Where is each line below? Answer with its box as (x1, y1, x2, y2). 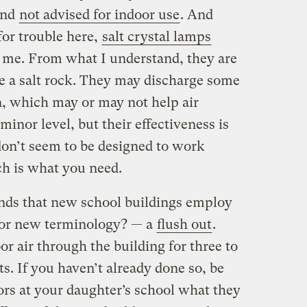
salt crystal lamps (101, 28, 211, 45)
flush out (156, 216, 212, 232)
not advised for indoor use (19, 6, 180, 23)
